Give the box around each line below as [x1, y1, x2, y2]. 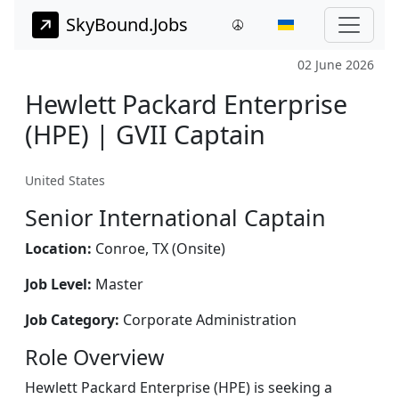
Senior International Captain [25, 202, 326, 232]
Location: [25, 239, 95, 258]
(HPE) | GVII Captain [25, 117, 265, 151]
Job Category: [25, 310, 123, 330]
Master [95, 274, 143, 294]
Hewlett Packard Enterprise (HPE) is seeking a [25, 378, 332, 397]
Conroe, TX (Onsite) [95, 239, 225, 258]
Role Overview [25, 343, 164, 371]
